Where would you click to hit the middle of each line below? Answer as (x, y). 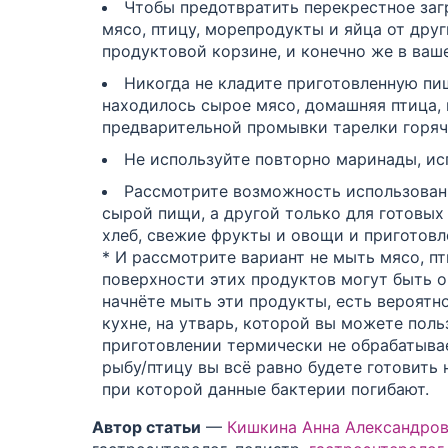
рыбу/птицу (147, 366)
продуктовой (154, 50)
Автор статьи (146, 426)
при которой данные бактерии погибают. (265, 388)
